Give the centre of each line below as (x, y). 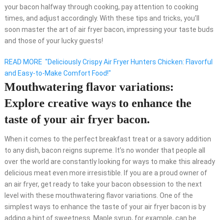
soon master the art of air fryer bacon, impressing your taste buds (109, 30)
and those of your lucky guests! (54, 41)
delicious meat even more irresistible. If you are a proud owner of (106, 173)
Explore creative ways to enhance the (98, 103)
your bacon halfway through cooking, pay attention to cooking (101, 7)
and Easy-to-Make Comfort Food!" (57, 73)
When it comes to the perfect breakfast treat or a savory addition (108, 139)
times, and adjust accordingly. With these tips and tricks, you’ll (102, 18)
